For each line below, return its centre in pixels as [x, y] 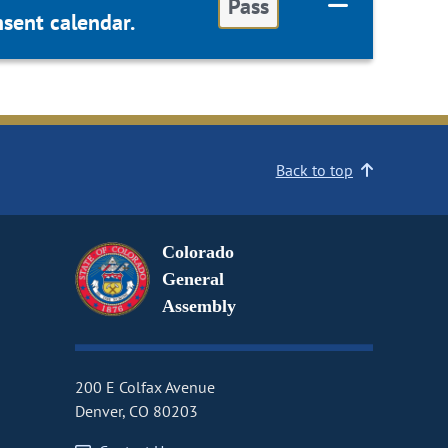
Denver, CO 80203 [136, 411]
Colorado [197, 252]
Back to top [314, 170]
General [192, 279]
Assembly [198, 306]
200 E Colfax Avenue [145, 387]
